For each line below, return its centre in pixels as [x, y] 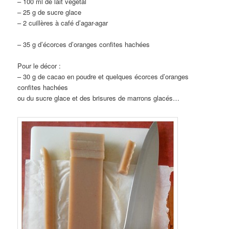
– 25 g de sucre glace [50, 12]
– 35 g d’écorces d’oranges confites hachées [84, 44]
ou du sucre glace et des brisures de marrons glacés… [99, 98]
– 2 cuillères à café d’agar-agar [63, 23]
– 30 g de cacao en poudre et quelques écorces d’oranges [103, 77]
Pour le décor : [39, 66]
